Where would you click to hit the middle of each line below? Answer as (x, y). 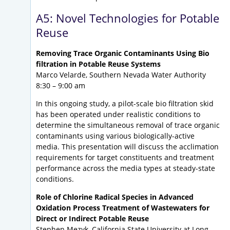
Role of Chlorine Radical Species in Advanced (115, 197)
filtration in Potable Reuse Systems (98, 64)
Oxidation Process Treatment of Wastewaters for (123, 208)
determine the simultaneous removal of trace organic (128, 125)
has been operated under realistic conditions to (118, 114)
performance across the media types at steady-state (126, 168)
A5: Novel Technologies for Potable (128, 18)
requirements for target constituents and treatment (125, 158)
